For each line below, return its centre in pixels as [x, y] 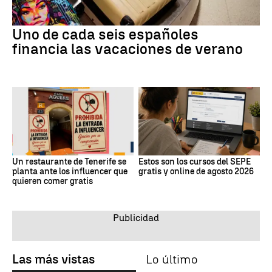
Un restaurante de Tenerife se [69, 161]
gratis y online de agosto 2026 [196, 171]
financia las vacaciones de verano [127, 49]
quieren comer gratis [53, 181]
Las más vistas [53, 259]
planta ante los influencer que [70, 171]
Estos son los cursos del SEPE [195, 161]
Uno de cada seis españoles [105, 35]
